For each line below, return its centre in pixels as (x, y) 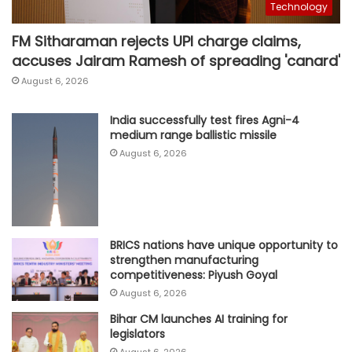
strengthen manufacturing (184, 260)
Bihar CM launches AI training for (199, 319)
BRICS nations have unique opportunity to (224, 245)
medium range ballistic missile (193, 136)
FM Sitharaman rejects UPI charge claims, (156, 42)
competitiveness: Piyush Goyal (194, 275)
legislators (137, 334)
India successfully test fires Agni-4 (205, 121)
